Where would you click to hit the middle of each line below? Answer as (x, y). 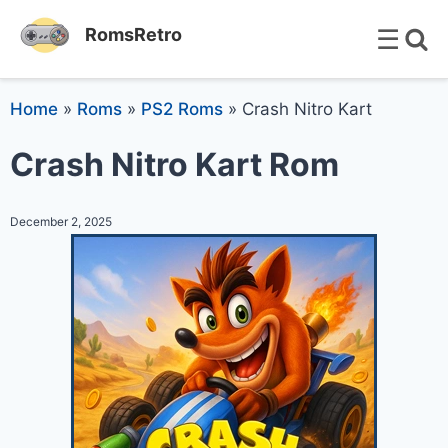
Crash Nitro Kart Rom (174, 164)
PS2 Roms (182, 109)
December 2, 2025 (61, 221)
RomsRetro (133, 34)
